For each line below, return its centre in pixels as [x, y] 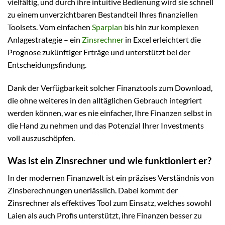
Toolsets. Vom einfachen [50, 27]
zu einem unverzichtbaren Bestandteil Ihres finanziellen [103, 14]
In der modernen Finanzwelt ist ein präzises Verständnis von [111, 178]
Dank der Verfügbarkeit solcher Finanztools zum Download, [110, 87]
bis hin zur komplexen [161, 27]
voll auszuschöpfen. [41, 138]
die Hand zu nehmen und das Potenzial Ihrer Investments [106, 125]
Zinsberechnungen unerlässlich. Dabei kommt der [93, 190]
